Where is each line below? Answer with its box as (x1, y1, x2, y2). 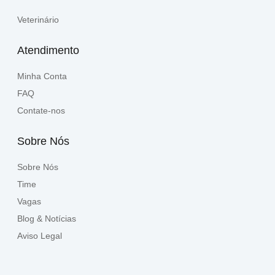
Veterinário (17, 14, 59, 25)
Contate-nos (17, 105, 65, 115)
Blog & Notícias (17, 213, 76, 223)
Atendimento (17, 44, 79, 56)
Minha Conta (17, 71, 67, 81)
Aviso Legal (17, 230, 62, 241)
